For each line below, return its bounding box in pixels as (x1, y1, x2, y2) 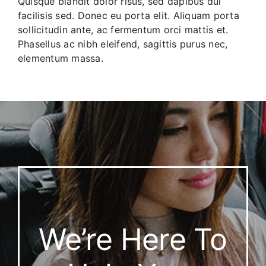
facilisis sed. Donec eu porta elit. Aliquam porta (17, 9, 239, 21)
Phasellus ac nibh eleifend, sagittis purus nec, (17, 38, 228, 50)
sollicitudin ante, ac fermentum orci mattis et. (17, 24, 229, 36)
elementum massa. (17, 52, 103, 64)
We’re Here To (39, 221, 227, 257)
